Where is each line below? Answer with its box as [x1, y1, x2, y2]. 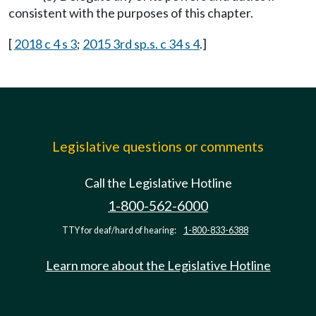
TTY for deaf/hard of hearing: [62, 225, 178, 236]
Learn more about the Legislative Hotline [45, 257, 271, 273]
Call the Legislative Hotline [84, 175, 232, 190]
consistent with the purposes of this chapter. [8, 5, 253, 20]
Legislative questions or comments [52, 138, 264, 154]
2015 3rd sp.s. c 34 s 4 [83, 36, 200, 51]
